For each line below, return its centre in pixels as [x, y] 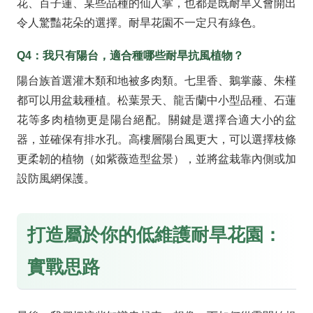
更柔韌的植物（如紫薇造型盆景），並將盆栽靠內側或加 [156, 159]
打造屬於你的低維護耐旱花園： [154, 235]
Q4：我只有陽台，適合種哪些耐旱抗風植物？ [130, 56]
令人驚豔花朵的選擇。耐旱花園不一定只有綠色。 [140, 22]
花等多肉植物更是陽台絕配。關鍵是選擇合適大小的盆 [156, 120]
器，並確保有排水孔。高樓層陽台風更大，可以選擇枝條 [156, 140]
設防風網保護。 [56, 179]
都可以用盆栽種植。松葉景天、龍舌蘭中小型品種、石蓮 [156, 101]
